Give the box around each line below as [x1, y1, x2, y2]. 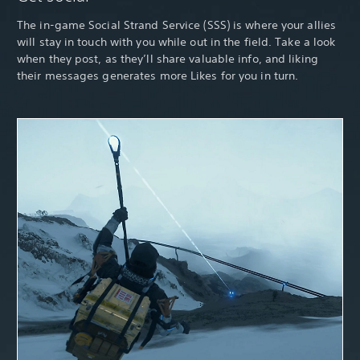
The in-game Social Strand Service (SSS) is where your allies [17, 18, 337, 33]
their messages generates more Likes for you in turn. [17, 68, 299, 84]
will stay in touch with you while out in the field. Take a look [17, 35, 336, 50]
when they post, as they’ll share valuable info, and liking [17, 51, 318, 67]
